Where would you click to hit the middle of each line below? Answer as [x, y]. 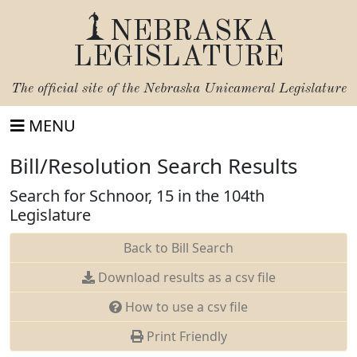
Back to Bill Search [178, 248]
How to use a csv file [185, 307]
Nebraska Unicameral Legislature [245, 89]
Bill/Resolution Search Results [153, 166]
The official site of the [77, 89]
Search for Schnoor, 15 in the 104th [137, 196]
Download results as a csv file [185, 277]
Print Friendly [185, 336]
